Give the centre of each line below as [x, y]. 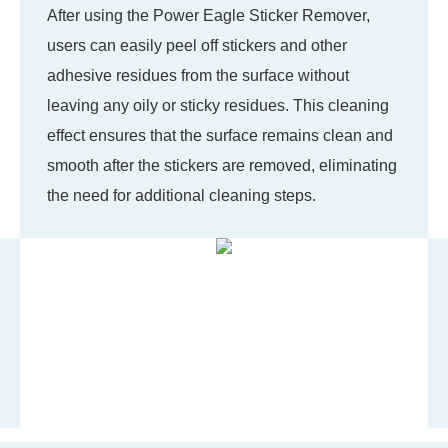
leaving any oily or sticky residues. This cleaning [217, 106]
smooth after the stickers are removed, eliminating [221, 166]
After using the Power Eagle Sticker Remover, [208, 16]
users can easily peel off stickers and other [196, 46]
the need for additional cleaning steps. [181, 196]
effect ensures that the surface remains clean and [219, 136]
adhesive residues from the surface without [197, 76]
